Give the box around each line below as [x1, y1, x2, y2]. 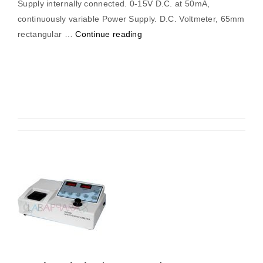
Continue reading [75, 29, 143, 39]
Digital [141, 90, 166, 99]
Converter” [141, 105, 184, 114]
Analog [141, 59, 168, 69]
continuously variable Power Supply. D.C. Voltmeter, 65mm [18, 14, 245, 23]
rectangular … [18, 29, 76, 39]
